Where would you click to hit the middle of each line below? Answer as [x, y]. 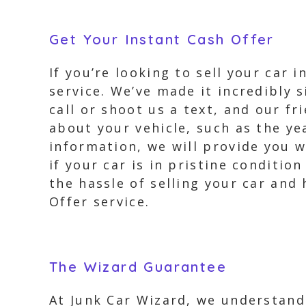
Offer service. [100, 201]
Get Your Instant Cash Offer [162, 39]
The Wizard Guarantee [138, 267]
